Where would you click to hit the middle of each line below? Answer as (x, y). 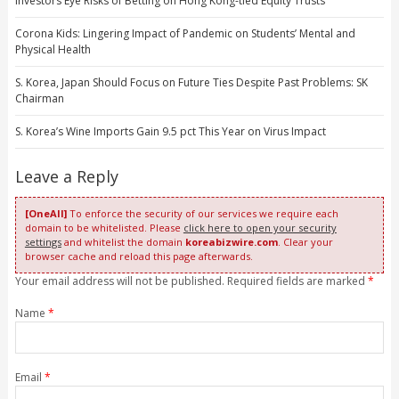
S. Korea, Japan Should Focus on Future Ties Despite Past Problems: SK (191, 83)
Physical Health (53, 50)
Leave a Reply (66, 177)
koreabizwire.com (231, 242)
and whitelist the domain (123, 242)
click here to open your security (260, 228)
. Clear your (305, 242)
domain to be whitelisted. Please (104, 228)
